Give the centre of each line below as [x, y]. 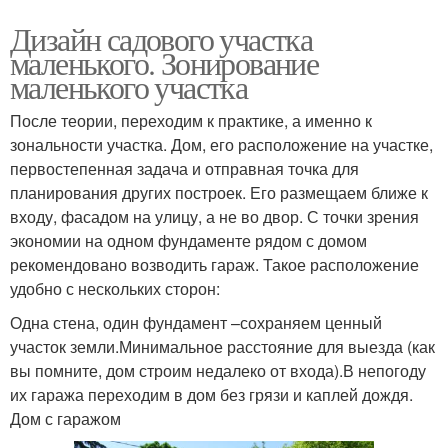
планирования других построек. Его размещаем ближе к [219, 192]
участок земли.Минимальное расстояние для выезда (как [222, 346]
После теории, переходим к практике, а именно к [191, 120]
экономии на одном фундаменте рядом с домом [188, 240]
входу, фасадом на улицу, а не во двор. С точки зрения [214, 216]
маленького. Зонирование [164, 62]
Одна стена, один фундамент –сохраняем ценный [196, 322]
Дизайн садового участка [161, 38]
